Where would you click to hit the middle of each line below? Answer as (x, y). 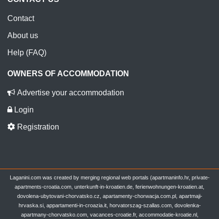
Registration (37, 127)
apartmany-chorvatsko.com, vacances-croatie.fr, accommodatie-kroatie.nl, (109, 215)
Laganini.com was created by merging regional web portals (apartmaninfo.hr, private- (109, 178)
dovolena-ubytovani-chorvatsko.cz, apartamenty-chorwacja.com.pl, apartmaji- (109, 196)
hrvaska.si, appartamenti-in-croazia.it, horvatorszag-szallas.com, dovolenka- (109, 206)
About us (23, 36)
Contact (21, 19)
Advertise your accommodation (70, 93)
